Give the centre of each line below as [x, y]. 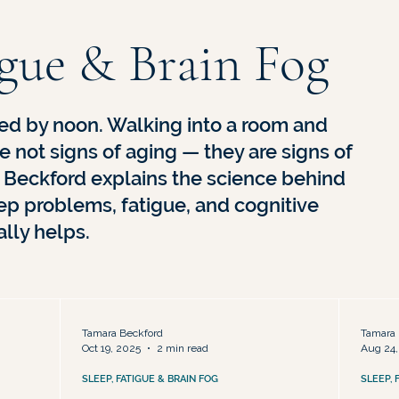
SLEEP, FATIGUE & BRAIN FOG [150, 379]
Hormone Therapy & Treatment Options [168, 25]
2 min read [183, 348]
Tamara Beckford [122, 334]
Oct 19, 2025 [111, 348]
